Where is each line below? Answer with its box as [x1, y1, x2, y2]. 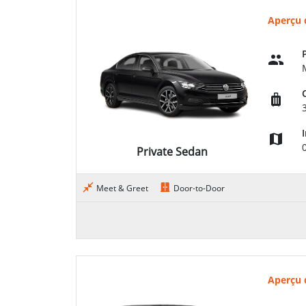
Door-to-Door [173, 182, 225, 194]
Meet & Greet [96, 182, 148, 194]
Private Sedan [137, 143, 208, 159]
